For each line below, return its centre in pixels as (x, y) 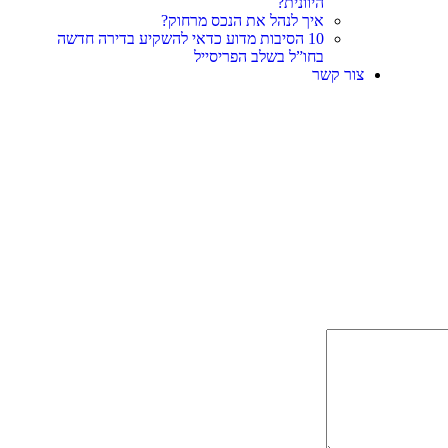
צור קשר (338, 74)
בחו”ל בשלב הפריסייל (259, 56)
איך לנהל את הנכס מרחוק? (243, 20)
